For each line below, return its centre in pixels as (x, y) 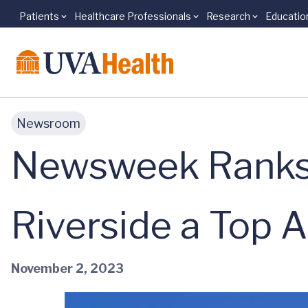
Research (228, 16)
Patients (39, 16)
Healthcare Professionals (133, 16)
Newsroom (48, 123)
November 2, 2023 (67, 268)
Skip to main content (76, 24)
